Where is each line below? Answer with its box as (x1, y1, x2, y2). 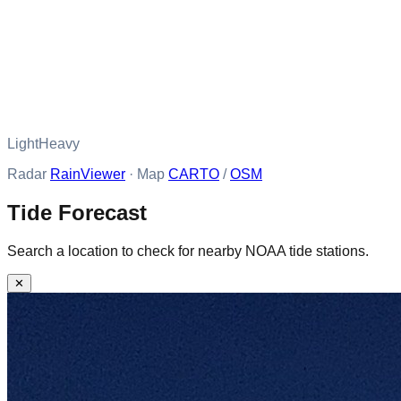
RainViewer (50, 166, 125, 182)
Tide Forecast (7, 200, 147, 225)
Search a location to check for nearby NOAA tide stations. (7, 243, 369, 259)
